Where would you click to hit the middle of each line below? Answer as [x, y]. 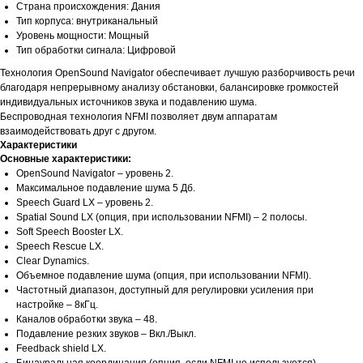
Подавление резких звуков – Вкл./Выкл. [106, 334]
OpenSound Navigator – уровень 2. [95, 174]
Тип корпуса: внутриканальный [87, 21]
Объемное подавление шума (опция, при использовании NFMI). [164, 276]
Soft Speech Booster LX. [70, 232]
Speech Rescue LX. [60, 247]
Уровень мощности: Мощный [83, 36]
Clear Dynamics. [53, 261]
